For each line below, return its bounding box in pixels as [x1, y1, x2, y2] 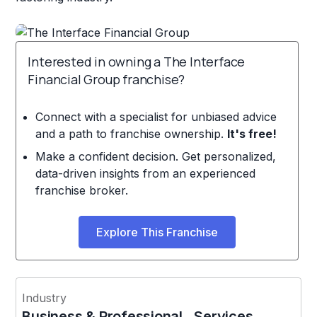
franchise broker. [35, 183, 128, 197]
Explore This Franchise [96, 224, 219, 239]
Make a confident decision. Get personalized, [35, 149, 276, 163]
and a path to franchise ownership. [35, 126, 227, 141]
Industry [22, 290, 67, 305]
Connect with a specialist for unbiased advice [35, 109, 277, 124]
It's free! [226, 126, 277, 141]
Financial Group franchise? [28, 70, 185, 88]
